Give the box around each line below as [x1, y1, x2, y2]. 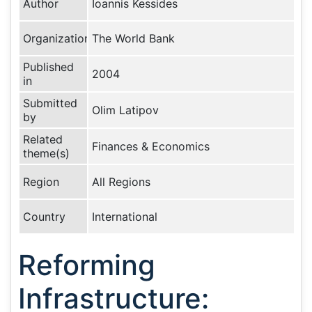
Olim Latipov [92, 103, 159, 117]
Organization [23, 31, 91, 45]
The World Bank [92, 31, 175, 45]
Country [23, 210, 65, 224]
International [92, 210, 157, 224]
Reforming [18, 248, 155, 282]
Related [23, 132, 63, 146]
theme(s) [23, 146, 70, 160]
